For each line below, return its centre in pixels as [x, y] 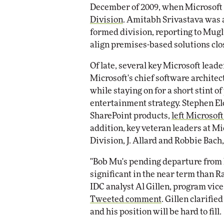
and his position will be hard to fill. [156, 211]
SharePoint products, [131, 115]
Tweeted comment [126, 199]
